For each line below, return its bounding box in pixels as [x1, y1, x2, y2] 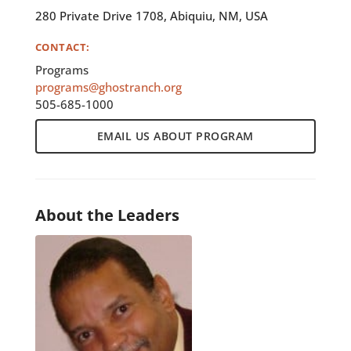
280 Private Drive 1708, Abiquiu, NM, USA [34, 8, 268, 24]
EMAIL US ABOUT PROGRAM [96, 128, 254, 143]
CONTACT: [34, 40, 90, 55]
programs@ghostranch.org [34, 79, 182, 96]
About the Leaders [34, 204, 179, 226]
